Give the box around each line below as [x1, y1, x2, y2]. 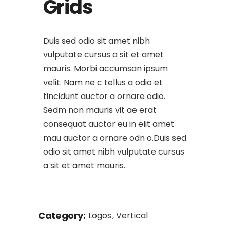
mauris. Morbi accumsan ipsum [43, 63, 168, 74]
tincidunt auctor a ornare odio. [43, 90, 165, 102]
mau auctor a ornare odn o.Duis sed [43, 132, 186, 144]
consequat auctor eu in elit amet [43, 118, 175, 130]
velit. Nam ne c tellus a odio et [43, 76, 163, 88]
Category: [38, 209, 86, 222]
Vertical [116, 209, 148, 221]
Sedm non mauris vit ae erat [43, 104, 157, 116]
